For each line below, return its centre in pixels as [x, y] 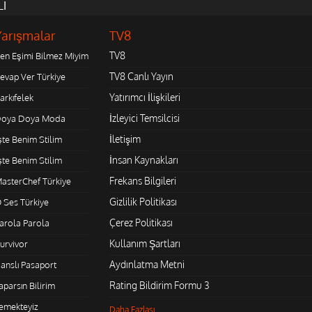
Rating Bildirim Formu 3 [159, 285]
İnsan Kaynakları [143, 159]
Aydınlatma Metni [147, 264]
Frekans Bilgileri [142, 180]
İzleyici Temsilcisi [144, 118]
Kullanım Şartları [145, 243]
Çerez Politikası [141, 222]
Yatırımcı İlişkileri [145, 97]
